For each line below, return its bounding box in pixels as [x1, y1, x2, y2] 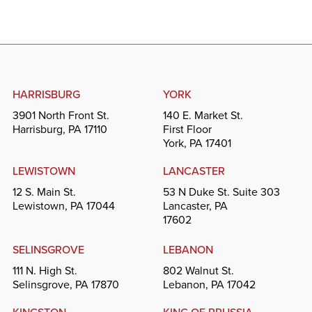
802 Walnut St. [163, 262, 234, 279]
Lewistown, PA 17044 [12, 197, 115, 214]
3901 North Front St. [12, 107, 109, 123]
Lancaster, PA [163, 197, 228, 214]
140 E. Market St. [163, 107, 243, 123]
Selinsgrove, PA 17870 [12, 276, 119, 292]
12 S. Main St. [12, 183, 76, 200]
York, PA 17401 [163, 134, 231, 151]
